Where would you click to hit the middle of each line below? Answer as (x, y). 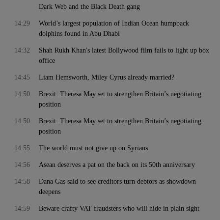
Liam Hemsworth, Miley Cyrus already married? (107, 77)
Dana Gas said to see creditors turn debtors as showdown (117, 181)
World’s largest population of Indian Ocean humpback (114, 23)
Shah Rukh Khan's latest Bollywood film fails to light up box (124, 50)
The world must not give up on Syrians (93, 148)
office (47, 61)
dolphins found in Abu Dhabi (79, 34)
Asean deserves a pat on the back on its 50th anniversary (117, 165)
